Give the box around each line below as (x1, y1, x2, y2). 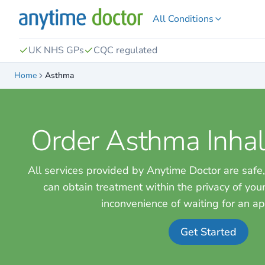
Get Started (180, 225, 237, 239)
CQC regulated (93, 44, 157, 57)
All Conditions (153, 12, 214, 25)
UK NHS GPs (28, 44, 84, 57)
